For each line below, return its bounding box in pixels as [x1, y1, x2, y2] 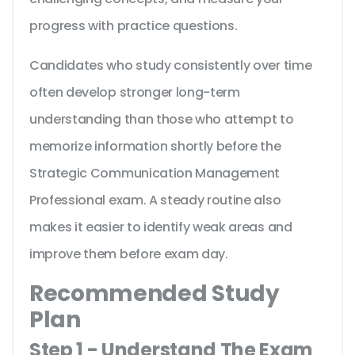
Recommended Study [29, 278, 280, 310]
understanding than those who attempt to [29, 110, 294, 129]
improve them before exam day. [29, 245, 228, 264]
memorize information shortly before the [29, 137, 281, 156]
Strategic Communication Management [29, 164, 281, 183]
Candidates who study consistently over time [29, 56, 312, 75]
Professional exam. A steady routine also [29, 191, 281, 210]
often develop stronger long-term [29, 83, 240, 102]
